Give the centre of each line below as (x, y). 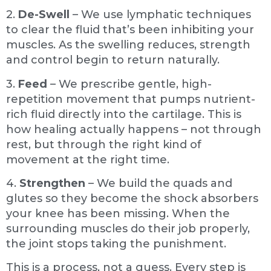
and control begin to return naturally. (113, 60)
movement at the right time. (88, 159)
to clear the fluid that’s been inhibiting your (130, 30)
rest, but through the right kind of (104, 144)
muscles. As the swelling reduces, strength (128, 45)
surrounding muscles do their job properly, (128, 229)
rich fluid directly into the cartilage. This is (124, 114)
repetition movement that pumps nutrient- (131, 99)
